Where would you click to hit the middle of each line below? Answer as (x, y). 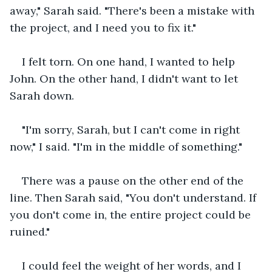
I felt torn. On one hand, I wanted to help (130, 61)
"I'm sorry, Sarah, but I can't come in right (132, 129)
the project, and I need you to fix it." (103, 27)
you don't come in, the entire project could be (132, 214)
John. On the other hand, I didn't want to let (125, 78)
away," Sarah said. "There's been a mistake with (134, 10)
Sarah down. (42, 95)
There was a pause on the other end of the (134, 180)
